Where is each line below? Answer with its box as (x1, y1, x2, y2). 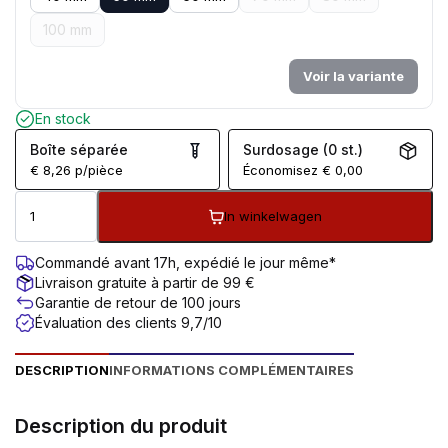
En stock (35, 110, 91, 127)
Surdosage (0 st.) (243, 141, 364, 158)
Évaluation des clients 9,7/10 (35, 314, 222, 331)
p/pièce (71, 162, 123, 178)
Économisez (243, 162, 323, 178)
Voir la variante (303, 68, 404, 84)
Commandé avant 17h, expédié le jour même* (35, 254, 336, 271)
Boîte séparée (30, 141, 128, 158)
